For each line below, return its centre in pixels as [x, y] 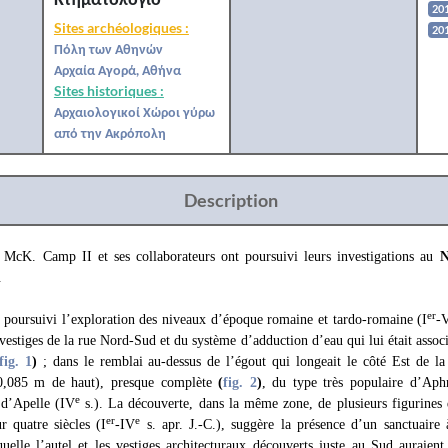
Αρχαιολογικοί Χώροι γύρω [134, 111]
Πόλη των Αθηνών [108, 48]
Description [230, 200]
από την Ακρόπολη [109, 132]
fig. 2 [240, 382]
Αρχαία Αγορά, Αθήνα [117, 69]
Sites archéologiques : [121, 27]
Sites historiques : [108, 90]
